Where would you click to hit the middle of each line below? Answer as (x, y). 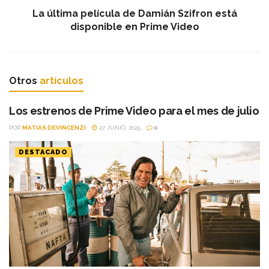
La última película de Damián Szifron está (134, 14)
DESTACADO (43, 153)
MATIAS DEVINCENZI (54, 128)
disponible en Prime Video (134, 27)
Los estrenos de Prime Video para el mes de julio (134, 111)
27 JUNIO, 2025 (119, 128)
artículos (62, 81)
